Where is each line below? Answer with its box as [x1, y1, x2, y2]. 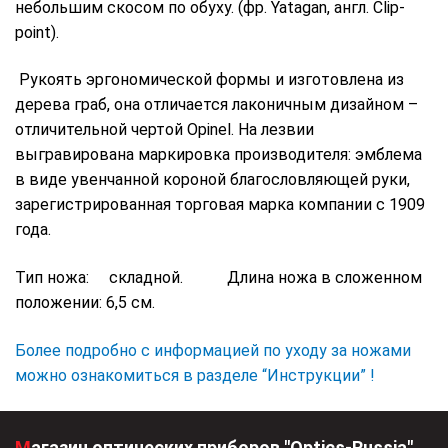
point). [15, 22, 59, 42]
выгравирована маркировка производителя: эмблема [15, 145, 422, 165]
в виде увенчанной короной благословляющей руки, [15, 170, 410, 190]
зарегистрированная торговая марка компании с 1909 [15, 195, 425, 215]
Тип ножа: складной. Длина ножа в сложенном [15, 267, 422, 287]
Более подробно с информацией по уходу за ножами [15, 340, 411, 360]
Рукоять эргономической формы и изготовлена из [15, 70, 404, 90]
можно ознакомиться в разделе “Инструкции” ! [15, 365, 375, 385]
